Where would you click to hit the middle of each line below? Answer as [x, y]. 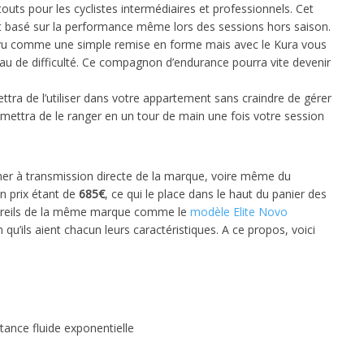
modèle [210, 212]
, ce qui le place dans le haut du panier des [216, 194]
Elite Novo [260, 212]
